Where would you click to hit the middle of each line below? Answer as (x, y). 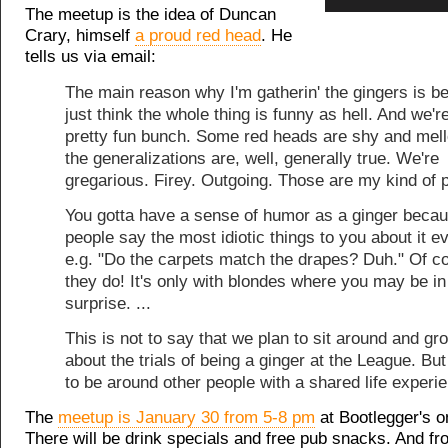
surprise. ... (108, 303)
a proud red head (198, 36)
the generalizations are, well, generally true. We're (252, 159)
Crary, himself (80, 36)
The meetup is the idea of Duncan (150, 15)
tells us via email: (90, 57)
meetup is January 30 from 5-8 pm (186, 417)
